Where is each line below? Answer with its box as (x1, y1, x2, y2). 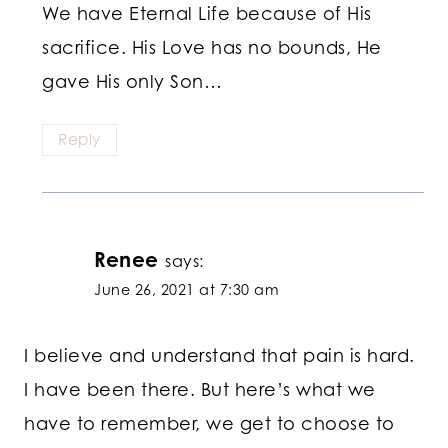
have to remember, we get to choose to (24, 411, 395, 434)
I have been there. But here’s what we (24, 377, 376, 400)
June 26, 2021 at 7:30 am (94, 280, 279, 298)
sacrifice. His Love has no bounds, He (42, 36, 382, 59)
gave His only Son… (42, 70, 222, 93)
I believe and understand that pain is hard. (24, 343, 415, 366)
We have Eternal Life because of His (42, 2, 372, 25)
